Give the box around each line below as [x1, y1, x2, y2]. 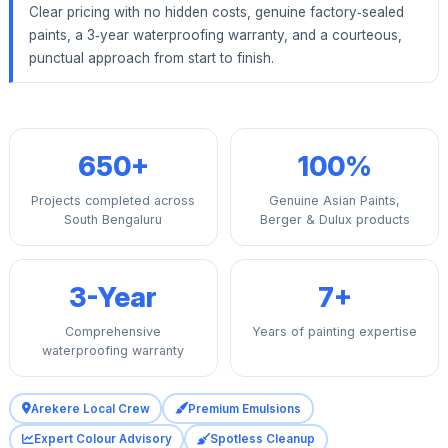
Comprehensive [65, 324, 162, 340]
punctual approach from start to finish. [28, 49, 274, 66]
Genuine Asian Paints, [269, 193, 401, 209]
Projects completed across [31, 193, 196, 209]
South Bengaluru [64, 212, 163, 228]
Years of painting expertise [252, 324, 418, 340]
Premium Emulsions [188, 401, 302, 416]
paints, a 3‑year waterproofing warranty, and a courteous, [28, 26, 402, 43]
